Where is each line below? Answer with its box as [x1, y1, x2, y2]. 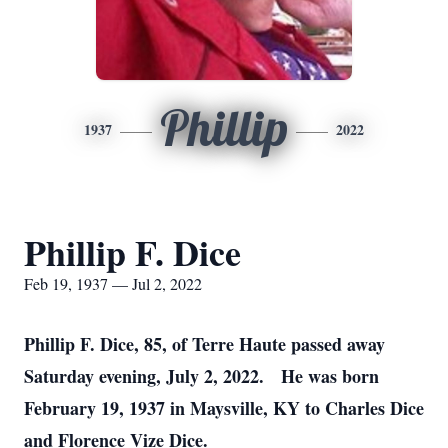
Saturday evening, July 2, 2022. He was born [24, 363, 379, 389]
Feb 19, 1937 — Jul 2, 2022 [24, 273, 202, 294]
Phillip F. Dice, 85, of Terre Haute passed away [24, 331, 385, 357]
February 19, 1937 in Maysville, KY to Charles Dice [24, 395, 424, 421]
